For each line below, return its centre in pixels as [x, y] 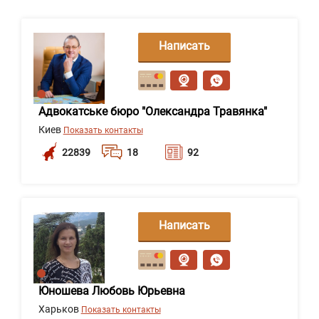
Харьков [59, 309]
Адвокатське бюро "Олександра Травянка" [152, 111]
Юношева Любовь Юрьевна [111, 291]
